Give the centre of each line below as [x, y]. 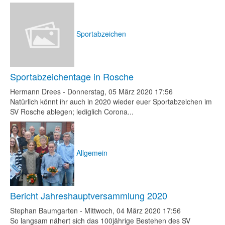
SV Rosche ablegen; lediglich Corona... [72, 111]
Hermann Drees [35, 91]
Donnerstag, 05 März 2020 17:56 [120, 91]
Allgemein [92, 152]
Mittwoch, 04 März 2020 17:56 [133, 210]
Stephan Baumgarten [44, 210]
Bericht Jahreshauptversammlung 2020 [89, 195]
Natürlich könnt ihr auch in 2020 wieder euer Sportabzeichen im [111, 101]
